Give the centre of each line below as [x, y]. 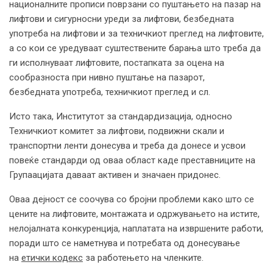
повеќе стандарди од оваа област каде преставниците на [132, 160]
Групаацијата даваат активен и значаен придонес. [115, 175]
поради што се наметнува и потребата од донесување [125, 243]
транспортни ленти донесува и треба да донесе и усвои [127, 145]
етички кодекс [52, 257]
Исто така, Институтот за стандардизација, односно [121, 116]
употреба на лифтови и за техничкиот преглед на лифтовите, [136, 33]
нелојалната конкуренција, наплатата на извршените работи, [136, 228]
